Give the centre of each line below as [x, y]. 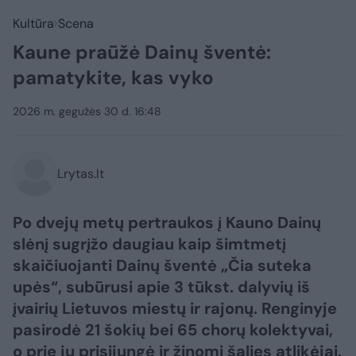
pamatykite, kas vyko [113, 77]
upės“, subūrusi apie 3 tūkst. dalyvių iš [161, 287]
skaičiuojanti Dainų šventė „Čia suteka [162, 265]
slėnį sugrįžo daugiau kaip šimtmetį [149, 244]
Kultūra [33, 23]
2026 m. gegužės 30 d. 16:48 [87, 111]
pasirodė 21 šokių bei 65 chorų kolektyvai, [173, 330]
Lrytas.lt [81, 174]
